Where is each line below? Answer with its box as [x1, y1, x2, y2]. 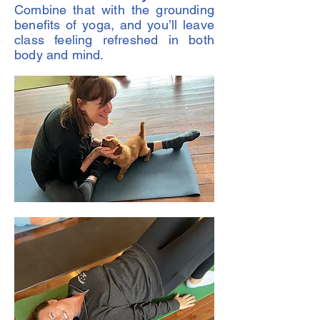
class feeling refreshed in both [14, 32, 214, 47]
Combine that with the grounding [14, 2, 214, 17]
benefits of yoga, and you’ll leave [14, 17, 214, 32]
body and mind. [14, 47, 104, 62]
